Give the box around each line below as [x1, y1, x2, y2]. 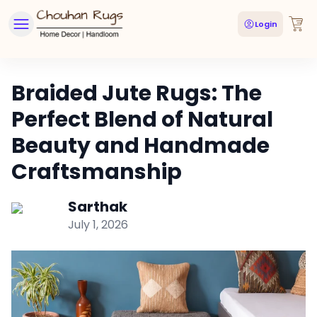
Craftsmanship [11, 157, 182, 187]
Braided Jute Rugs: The [11, 79, 262, 108]
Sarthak [68, 197, 127, 217]
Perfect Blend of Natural [11, 105, 273, 134]
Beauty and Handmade [11, 131, 270, 161]
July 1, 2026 [68, 217, 128, 233]
